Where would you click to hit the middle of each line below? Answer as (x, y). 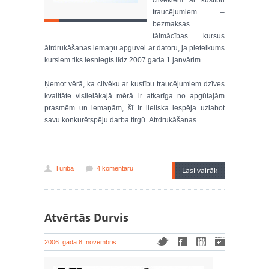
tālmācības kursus (189, 36)
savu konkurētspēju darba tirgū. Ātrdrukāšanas (120, 120)
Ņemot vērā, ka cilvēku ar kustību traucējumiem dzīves (134, 84)
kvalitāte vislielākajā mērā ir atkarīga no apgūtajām (134, 96)
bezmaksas (171, 24)
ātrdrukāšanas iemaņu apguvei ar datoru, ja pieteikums (134, 48)
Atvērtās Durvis (86, 217)
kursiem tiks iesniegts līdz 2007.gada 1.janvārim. (123, 60)
